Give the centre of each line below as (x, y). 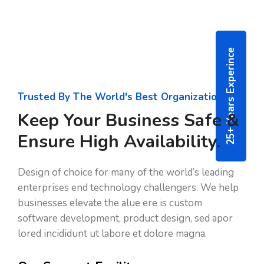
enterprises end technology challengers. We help (128, 188)
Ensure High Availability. (119, 142)
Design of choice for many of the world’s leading (126, 172)
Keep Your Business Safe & (128, 121)
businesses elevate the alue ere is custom (110, 203)
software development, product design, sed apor (125, 218)
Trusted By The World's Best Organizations (123, 97)
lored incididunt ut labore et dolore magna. (112, 234)
